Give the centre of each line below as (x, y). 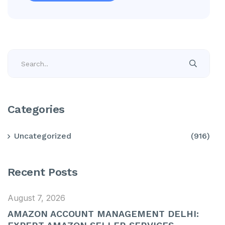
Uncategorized (43, 136)
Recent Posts (43, 172)
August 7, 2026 (36, 198)
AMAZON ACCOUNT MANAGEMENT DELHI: (103, 214)
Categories (36, 109)
